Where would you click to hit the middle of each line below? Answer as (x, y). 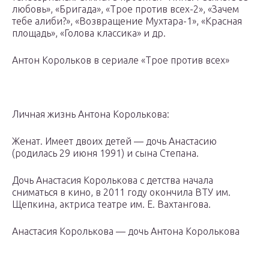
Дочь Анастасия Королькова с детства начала (113, 180)
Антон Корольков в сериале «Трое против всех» (121, 60)
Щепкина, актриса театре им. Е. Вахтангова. (111, 204)
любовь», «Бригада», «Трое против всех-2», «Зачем (125, 9)
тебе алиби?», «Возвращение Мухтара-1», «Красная (127, 21)
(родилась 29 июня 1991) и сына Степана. (105, 153)
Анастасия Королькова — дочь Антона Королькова (126, 231)
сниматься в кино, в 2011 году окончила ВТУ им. (121, 192)
